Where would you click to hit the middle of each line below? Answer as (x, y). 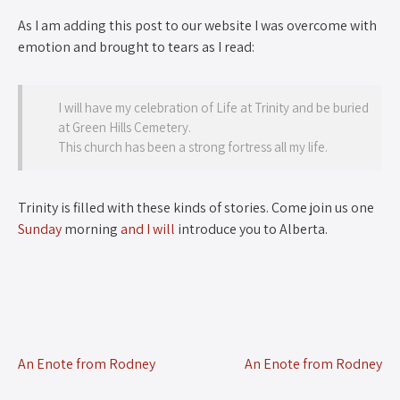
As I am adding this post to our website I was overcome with (197, 25)
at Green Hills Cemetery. (125, 127)
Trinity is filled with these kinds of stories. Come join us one (196, 207)
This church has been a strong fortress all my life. (193, 146)
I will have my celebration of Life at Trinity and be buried (213, 107)
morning (91, 229)
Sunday (40, 229)
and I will (148, 229)
